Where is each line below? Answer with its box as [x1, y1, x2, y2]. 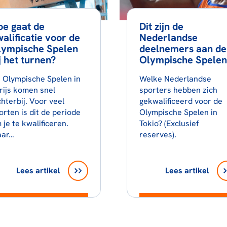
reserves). [139, 129, 176, 140]
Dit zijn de [139, 19, 183, 33]
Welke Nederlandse [139, 73, 211, 84]
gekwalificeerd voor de [139, 95, 222, 106]
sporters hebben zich [139, 84, 217, 95]
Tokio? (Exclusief [139, 118, 199, 129]
